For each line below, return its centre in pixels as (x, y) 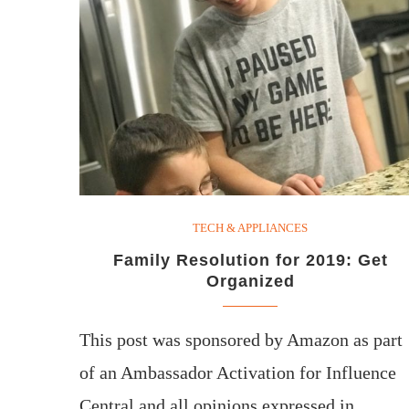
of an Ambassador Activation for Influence (238, 372)
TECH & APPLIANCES (251, 227)
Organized (250, 281)
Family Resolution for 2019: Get (250, 260)
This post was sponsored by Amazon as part (241, 339)
